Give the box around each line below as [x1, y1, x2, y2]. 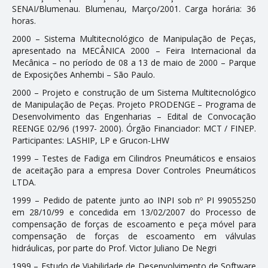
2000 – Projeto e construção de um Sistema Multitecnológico [12, 86, 256, 98]
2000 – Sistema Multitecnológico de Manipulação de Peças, [12, 32, 256, 44]
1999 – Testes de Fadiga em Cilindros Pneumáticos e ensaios [12, 152, 256, 164]
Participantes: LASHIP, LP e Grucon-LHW [12, 134, 169, 146]
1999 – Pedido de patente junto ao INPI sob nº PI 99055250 [12, 194, 256, 206]
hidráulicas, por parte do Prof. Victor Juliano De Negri [12, 242, 217, 254]
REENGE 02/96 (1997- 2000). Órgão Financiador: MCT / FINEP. [12, 122, 256, 134]
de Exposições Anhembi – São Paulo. [12, 68, 155, 80]
